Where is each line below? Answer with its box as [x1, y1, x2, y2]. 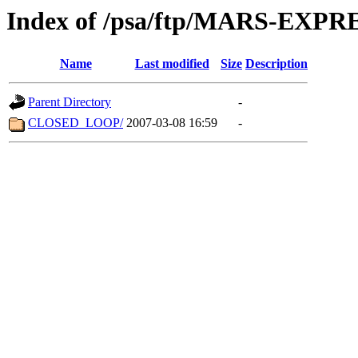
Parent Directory [28, 95, 111, 109]
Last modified [134, 57, 209, 71]
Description [245, 57, 308, 71]
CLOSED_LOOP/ [28, 116, 123, 130]
